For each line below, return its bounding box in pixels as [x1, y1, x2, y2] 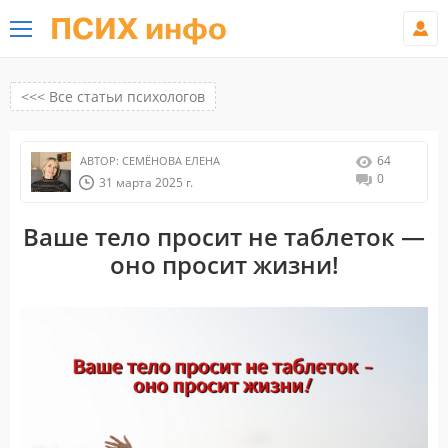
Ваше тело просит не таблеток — [23, 220, 425, 253]
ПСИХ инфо [50, 9, 227, 50]
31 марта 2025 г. [99, 174, 193, 191]
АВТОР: [80, 153, 119, 168]
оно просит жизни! [109, 248, 339, 281]
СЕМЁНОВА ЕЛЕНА [119, 153, 220, 168]
